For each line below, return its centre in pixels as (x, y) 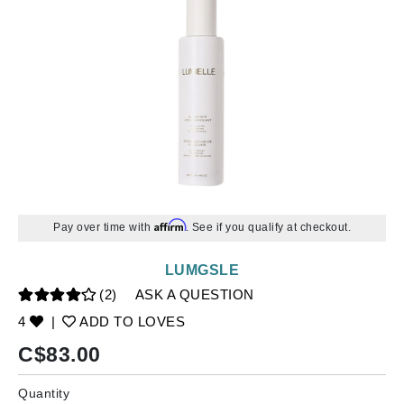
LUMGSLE (202, 270)
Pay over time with (104, 227)
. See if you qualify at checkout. (268, 227)
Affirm (170, 225)
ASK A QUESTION (194, 294)
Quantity (44, 393)
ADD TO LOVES (130, 321)
